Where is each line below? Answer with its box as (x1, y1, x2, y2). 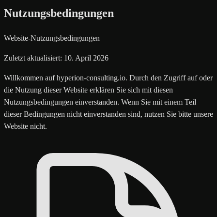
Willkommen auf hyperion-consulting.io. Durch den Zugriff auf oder (4, 73, 213, 82)
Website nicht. (4, 122, 47, 130)
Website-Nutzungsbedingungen (4, 33, 100, 42)
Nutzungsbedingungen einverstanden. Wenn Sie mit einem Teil (4, 97, 196, 106)
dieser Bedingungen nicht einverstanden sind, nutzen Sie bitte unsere (4, 109, 213, 118)
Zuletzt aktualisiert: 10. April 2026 (4, 53, 108, 62)
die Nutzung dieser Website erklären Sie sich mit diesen (4, 85, 173, 94)
